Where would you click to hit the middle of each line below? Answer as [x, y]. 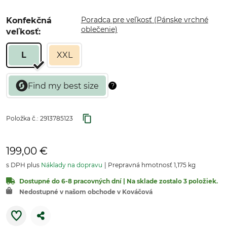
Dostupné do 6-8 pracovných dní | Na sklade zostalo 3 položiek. [119, 181]
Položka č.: [23, 118]
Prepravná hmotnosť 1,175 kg [151, 165]
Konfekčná [29, 21]
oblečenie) [99, 29]
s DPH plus [24, 165]
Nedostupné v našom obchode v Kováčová [86, 192]
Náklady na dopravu [72, 165]
